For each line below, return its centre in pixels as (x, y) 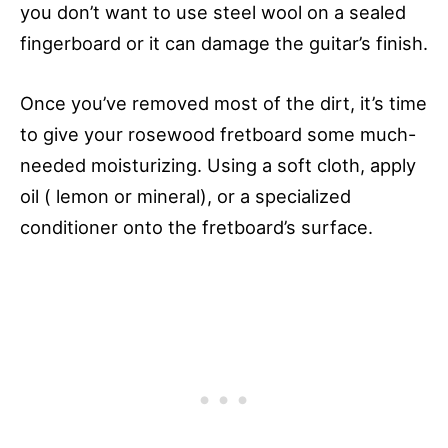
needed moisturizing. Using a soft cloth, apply (218, 165)
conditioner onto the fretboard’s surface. (196, 227)
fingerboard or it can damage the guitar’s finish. (224, 43)
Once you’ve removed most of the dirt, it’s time (223, 103)
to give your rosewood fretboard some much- (218, 134)
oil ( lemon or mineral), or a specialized (185, 196)
